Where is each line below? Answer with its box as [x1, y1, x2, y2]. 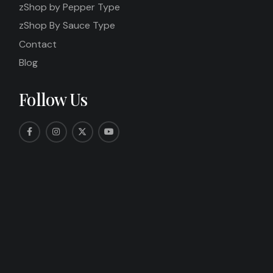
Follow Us [19, 88, 87, 110]
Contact [19, 37, 57, 51]
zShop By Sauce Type [19, 19, 116, 32]
